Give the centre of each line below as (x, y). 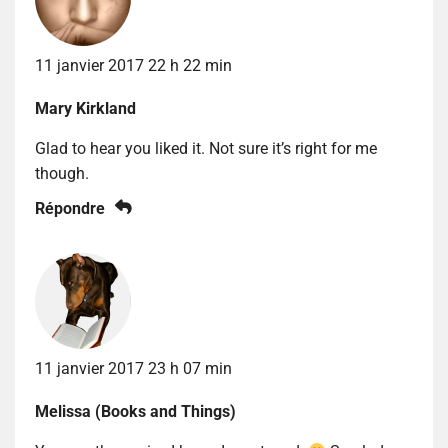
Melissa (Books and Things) (135, 412)
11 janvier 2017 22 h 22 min (133, 66)
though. (62, 174)
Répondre (70, 209)
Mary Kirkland (85, 109)
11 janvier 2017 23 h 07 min (133, 369)
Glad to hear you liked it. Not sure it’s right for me (206, 149)
